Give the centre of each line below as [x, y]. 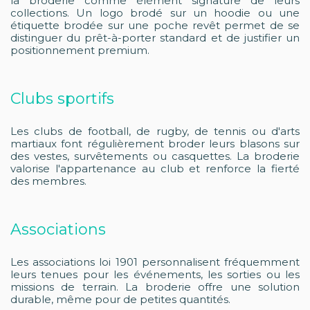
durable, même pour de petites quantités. [120, 299]
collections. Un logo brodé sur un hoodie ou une [155, 13]
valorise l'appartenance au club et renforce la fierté [155, 168]
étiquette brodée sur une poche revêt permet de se [155, 25]
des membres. [48, 181]
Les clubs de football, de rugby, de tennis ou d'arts [155, 131]
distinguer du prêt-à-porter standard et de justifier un [155, 38]
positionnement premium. [80, 50]
